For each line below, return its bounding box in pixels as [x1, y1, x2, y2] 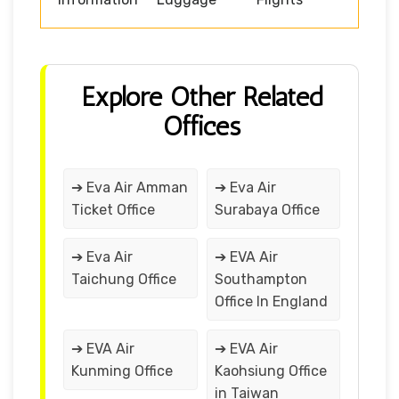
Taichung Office [71, 270, 176, 288]
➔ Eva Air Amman [71, 178, 188, 196]
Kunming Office [71, 362, 173, 379]
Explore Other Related [81, 80, 322, 113]
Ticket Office [71, 200, 155, 218]
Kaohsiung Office [214, 362, 327, 379]
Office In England [214, 292, 328, 310]
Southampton [214, 270, 307, 288]
